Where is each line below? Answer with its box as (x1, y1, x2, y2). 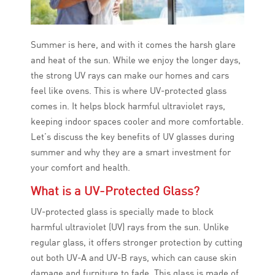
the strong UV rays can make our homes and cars (31, 69, 229, 82)
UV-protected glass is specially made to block (31, 206, 214, 218)
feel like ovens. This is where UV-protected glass (31, 85, 227, 97)
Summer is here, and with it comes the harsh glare (31, 39, 236, 51)
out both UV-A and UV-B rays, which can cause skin (31, 252, 236, 264)
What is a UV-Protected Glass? (31, 183, 199, 199)
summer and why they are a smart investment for (31, 146, 231, 158)
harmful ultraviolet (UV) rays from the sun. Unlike (31, 221, 229, 233)
